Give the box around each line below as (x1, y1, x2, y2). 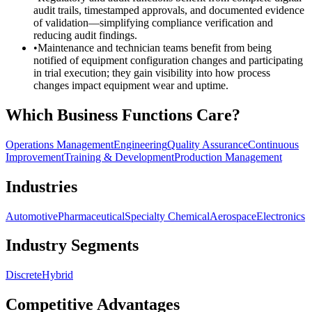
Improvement (6, 150, 64, 163)
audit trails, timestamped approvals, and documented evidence (33, 3, 304, 16)
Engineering (114, 138, 167, 150)
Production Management (174, 150, 282, 163)
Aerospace (210, 210, 256, 222)
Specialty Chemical (125, 210, 210, 222)
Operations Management (6, 138, 114, 150)
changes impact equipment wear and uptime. (33, 79, 228, 91)
